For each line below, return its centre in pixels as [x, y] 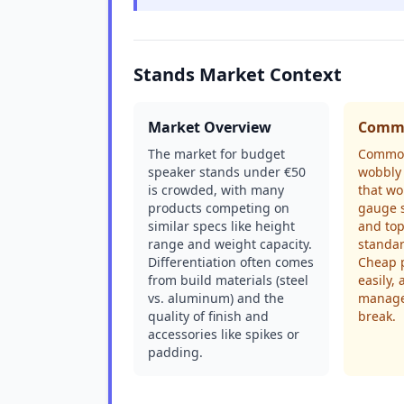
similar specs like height [221, 226]
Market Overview [210, 127]
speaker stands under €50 [227, 172]
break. [377, 316]
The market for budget [216, 154]
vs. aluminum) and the [216, 298]
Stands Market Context [238, 74]
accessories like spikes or [224, 334]
